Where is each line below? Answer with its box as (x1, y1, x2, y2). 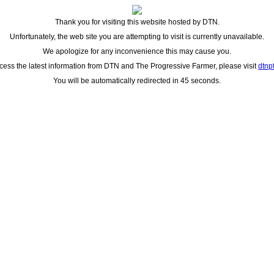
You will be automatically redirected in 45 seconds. (53, 76, 221, 85)
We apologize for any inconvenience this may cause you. (43, 47, 231, 56)
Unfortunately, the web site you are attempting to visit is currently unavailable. (10, 32, 264, 41)
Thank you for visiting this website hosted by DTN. (54, 18, 220, 26)
